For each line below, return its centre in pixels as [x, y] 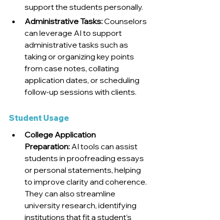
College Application [61, 135]
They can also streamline [71, 194]
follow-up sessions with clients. [81, 92]
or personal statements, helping [83, 170]
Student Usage [39, 118]
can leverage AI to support [74, 33]
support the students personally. [84, 7]
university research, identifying [81, 206]
